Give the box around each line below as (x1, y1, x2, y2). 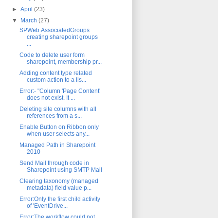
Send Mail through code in (19, 159, 89, 166)
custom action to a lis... (26, 76, 86, 83)
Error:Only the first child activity (19, 195, 100, 202)
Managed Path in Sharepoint (19, 141, 95, 148)
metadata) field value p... (26, 184, 91, 191)
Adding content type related (19, 69, 92, 76)
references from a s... (26, 112, 82, 119)
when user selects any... (26, 130, 90, 137)
